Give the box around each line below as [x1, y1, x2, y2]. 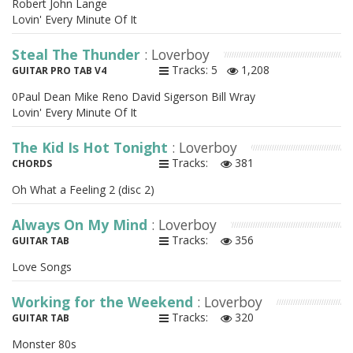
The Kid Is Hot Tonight [12, 138, 172, 158]
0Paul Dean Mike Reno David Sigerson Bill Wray [12, 89, 255, 105]
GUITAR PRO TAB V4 [12, 64, 106, 78]
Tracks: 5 [168, 62, 227, 78]
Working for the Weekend [12, 292, 197, 312]
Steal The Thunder [12, 45, 144, 65]
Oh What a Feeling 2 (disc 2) [12, 182, 154, 198]
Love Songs [12, 259, 72, 275]
